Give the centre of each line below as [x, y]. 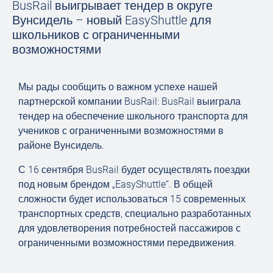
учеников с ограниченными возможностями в [121, 131]
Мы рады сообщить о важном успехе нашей [118, 87]
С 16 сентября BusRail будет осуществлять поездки [134, 170]
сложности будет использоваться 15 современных [132, 199]
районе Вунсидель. [61, 145]
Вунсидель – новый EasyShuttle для [112, 20]
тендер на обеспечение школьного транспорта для [133, 116]
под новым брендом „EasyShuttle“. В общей [115, 184]
